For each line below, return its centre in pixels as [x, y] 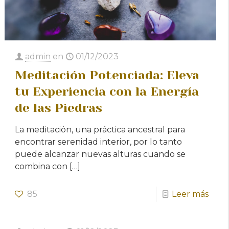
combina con [41, 166]
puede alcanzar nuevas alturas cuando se [100, 154]
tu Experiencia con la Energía [107, 91]
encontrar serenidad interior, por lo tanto [99, 142]
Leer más [190, 194]
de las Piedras [59, 108]
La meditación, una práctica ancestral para [100, 129]
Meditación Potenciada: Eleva [107, 75]
